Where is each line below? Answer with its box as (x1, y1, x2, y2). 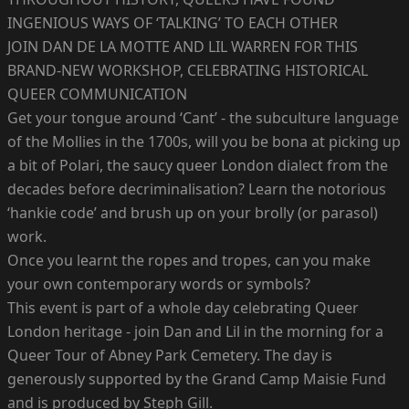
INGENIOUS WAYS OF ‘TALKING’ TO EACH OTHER (7, 12, 338, 33)
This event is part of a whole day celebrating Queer (7, 297, 359, 318)
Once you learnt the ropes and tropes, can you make (7, 249, 371, 270)
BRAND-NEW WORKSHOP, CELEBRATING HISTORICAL (7, 59, 368, 80)
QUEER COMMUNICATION (7, 83, 187, 104)
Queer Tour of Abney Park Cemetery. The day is (7, 344, 332, 365)
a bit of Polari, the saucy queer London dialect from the (7, 154, 388, 175)
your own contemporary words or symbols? (7, 273, 310, 294)
